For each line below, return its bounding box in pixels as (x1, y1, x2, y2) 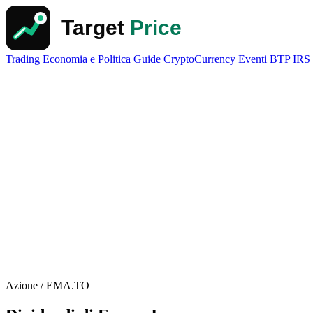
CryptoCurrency (163, 53, 238, 65)
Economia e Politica (43, 53, 133, 65)
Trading (6, 53, 43, 65)
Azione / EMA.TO (6, 279, 89, 291)
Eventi (238, 53, 270, 65)
